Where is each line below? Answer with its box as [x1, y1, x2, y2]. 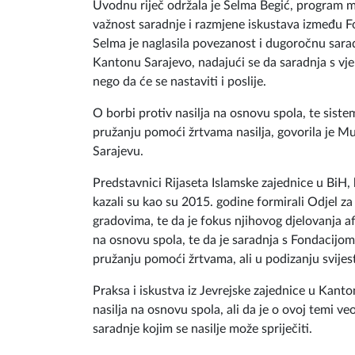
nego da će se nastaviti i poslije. [93, 75, 266, 88]
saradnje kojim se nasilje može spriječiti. [93, 323, 312, 335]
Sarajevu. [93, 145, 143, 158]
